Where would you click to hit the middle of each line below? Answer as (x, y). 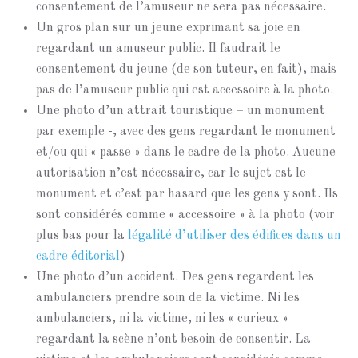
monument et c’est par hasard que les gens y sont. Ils (187, 194)
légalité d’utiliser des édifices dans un (235, 236)
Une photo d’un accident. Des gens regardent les (175, 277)
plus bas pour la (82, 236)
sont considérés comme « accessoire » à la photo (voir (185, 215)
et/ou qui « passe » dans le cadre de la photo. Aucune (186, 153)
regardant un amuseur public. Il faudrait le (158, 49)
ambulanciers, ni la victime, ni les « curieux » (162, 319)
